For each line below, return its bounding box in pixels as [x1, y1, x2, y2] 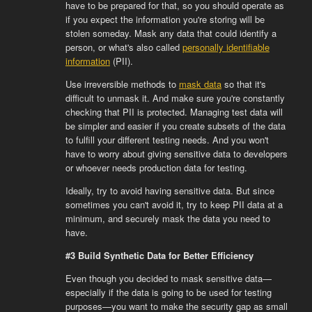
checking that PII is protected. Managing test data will [65, 104, 283, 118]
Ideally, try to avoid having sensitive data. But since [65, 183, 274, 197]
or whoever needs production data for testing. [65, 160, 247, 174]
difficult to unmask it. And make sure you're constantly [65, 91, 285, 104]
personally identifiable [182, 40, 270, 54]
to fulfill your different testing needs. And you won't [65, 132, 269, 146]
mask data [178, 77, 221, 91]
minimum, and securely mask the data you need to [65, 211, 270, 225]
